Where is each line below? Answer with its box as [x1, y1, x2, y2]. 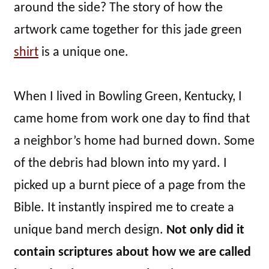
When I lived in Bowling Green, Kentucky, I [14, 90, 242, 104]
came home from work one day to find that [14, 112, 250, 127]
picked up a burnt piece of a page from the [14, 179, 246, 193]
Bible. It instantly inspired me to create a [14, 201, 234, 216]
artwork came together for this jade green [14, 23, 242, 38]
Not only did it [163, 223, 244, 238]
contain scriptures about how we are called [14, 246, 251, 260]
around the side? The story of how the [14, 1, 223, 16]
